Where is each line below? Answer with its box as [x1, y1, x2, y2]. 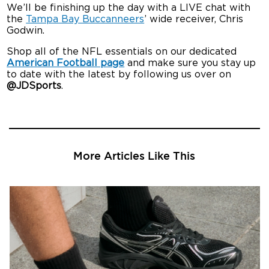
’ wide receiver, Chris [144, 14, 244, 25]
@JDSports [7, 81, 62, 91]
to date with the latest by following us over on [7, 70, 232, 80]
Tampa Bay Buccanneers [26, 14, 145, 25]
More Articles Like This [73, 150, 196, 162]
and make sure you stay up [124, 58, 256, 68]
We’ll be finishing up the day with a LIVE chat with [7, 3, 251, 13]
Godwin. [7, 26, 45, 36]
